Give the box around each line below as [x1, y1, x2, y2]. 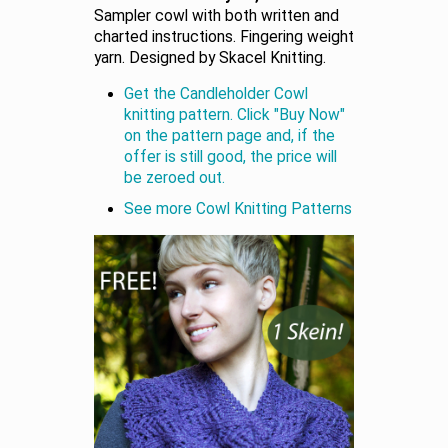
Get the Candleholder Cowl [124, 84, 308, 103]
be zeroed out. [124, 168, 225, 187]
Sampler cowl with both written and [94, 6, 339, 25]
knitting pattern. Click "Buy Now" [124, 105, 345, 124]
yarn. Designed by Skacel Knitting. [94, 48, 326, 67]
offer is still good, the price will [124, 147, 337, 166]
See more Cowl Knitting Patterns [124, 199, 352, 218]
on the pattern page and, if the [124, 126, 335, 145]
